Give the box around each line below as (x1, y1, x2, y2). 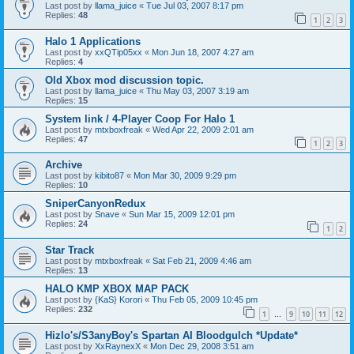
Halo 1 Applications (45, 35, 141, 47)
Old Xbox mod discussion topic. (45, 73, 204, 86)
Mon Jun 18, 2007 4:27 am (152, 47, 254, 57)
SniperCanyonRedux (45, 198, 145, 210)
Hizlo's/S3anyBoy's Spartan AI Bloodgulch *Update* (45, 329, 298, 341)
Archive (45, 159, 82, 171)
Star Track (45, 243, 94, 256)
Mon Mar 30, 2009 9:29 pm (134, 171, 236, 181)
